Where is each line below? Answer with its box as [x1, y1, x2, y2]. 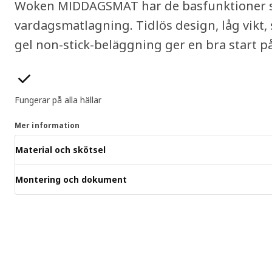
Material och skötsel [15, 144, 106, 156]
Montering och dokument [15, 174, 127, 186]
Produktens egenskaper [14, 69, 107, 81]
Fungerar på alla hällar [15, 93, 101, 106]
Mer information [15, 120, 80, 131]
